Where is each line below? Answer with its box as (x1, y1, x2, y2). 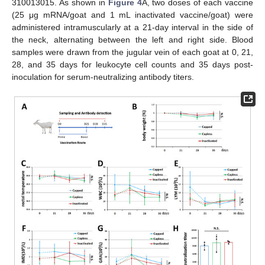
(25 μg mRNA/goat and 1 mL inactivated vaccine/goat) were (12, 10, 253, 20)
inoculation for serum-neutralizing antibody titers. (12, 72, 194, 82)
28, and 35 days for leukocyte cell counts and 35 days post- (12, 60, 253, 70)
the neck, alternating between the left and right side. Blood (12, 35, 253, 45)
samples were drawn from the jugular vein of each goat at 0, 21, (12, 47, 253, 57)
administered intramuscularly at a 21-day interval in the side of (12, 22, 253, 33)
